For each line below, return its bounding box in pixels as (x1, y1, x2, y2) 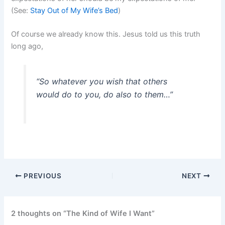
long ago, (11, 42, 44, 51)
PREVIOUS (22, 171, 62, 180)
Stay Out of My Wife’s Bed (30, 6, 119, 16)
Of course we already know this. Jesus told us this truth (11, 30, 201, 39)
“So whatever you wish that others (36, 76, 167, 86)
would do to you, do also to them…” (36, 89, 173, 99)
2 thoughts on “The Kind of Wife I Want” (11, 209, 155, 218)
